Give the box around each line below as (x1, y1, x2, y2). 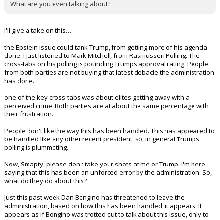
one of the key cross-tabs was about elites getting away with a (4, 110, 190, 118)
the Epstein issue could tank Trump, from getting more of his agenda (4, 59, 207, 68)
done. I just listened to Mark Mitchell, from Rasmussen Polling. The (4, 68, 200, 77)
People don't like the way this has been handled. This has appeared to (4, 143, 215, 152)
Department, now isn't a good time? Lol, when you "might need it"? (10, 8, 206, 17)
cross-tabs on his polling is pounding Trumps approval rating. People (4, 76, 208, 85)
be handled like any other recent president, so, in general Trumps (4, 151, 199, 160)
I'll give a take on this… (4, 43, 71, 52)
